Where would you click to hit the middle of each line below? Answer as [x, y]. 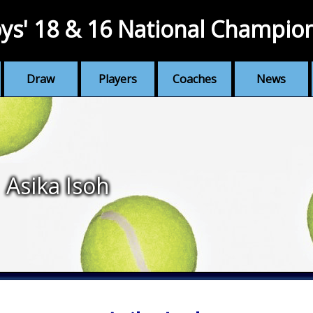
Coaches [194, 79]
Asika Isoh [58, 185]
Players [117, 79]
